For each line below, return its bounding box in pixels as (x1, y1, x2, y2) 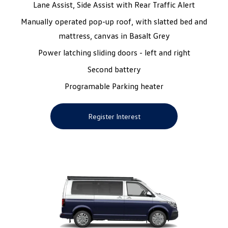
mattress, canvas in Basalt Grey (58, 31, 170, 41)
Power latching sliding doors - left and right (38, 47, 190, 58)
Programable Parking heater (65, 81, 163, 92)
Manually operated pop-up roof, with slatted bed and (21, 16, 207, 27)
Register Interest (88, 112, 140, 121)
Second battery (87, 64, 141, 75)
